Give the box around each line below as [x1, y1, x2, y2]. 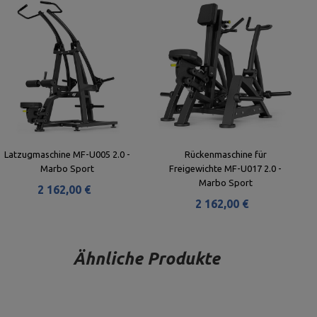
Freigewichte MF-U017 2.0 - [169, 163, 282, 173]
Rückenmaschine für [184, 149, 267, 159]
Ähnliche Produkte [73, 249, 220, 268]
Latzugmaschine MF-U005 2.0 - [4, 149, 131, 159]
